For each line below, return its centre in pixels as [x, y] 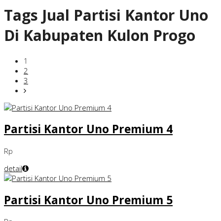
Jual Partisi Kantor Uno [123, 15]
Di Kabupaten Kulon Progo [100, 36]
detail [13, 168]
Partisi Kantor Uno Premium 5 [88, 200]
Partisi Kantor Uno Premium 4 [88, 129]
